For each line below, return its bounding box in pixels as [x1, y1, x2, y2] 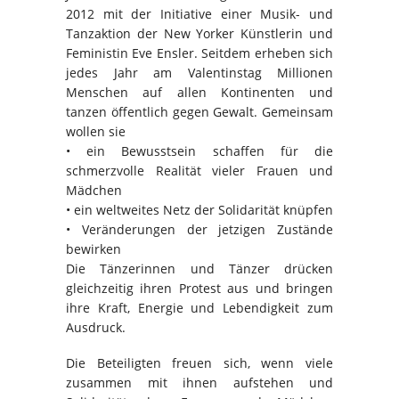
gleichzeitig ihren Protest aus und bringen [66, 279, 333, 297]
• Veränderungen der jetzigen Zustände [66, 220, 333, 238]
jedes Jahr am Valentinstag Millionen [66, 63, 333, 81]
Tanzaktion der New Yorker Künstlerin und [66, 24, 333, 42]
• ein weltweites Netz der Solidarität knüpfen [66, 200, 333, 218]
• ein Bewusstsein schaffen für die [66, 142, 333, 159]
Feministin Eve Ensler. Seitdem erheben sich [66, 44, 333, 61]
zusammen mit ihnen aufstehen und [66, 373, 333, 391]
